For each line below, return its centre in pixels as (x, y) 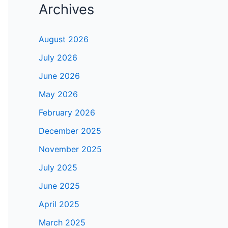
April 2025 (59, 204)
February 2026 (67, 113)
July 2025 (58, 168)
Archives (66, 10)
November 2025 (70, 149)
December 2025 (70, 131)
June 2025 (59, 186)
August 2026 (64, 39)
